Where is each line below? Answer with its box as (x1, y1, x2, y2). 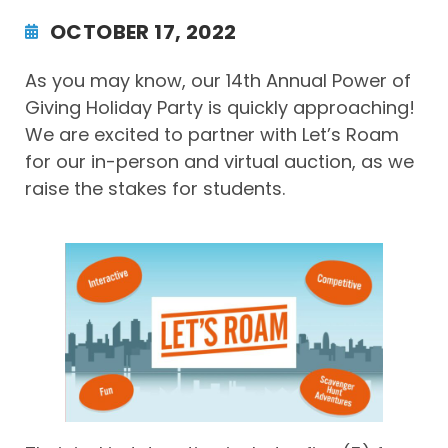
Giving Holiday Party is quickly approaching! (25, 94, 415, 120)
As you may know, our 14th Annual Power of (25, 67, 411, 93)
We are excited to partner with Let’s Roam (25, 121, 399, 147)
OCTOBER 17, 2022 (50, 17, 237, 46)
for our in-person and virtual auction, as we (25, 148, 414, 174)
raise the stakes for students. (25, 175, 285, 201)
